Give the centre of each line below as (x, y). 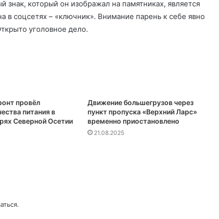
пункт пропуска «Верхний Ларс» (142, 111)
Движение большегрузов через (140, 102)
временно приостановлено (133, 121)
